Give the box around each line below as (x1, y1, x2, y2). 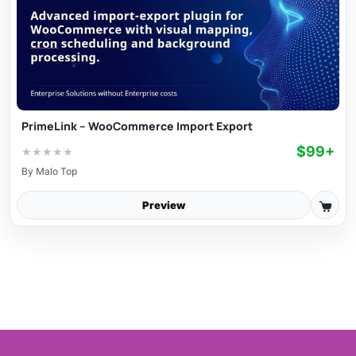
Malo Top (36, 165, 77, 178)
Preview (142, 198, 185, 211)
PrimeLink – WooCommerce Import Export (21, 118, 253, 134)
